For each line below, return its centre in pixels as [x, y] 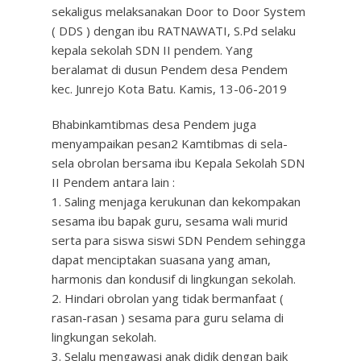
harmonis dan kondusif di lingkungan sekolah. [174, 279]
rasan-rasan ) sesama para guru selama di [168, 317]
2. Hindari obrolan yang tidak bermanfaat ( [168, 298]
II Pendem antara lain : [113, 182]
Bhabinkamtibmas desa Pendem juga [154, 124]
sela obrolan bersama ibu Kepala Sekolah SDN [178, 163]
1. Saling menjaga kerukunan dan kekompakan [176, 201]
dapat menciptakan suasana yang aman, [161, 259]
